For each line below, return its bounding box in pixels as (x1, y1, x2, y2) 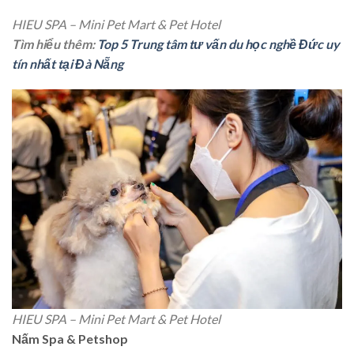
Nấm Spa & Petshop (12, 331, 128, 347)
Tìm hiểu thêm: (12, 36, 97, 51)
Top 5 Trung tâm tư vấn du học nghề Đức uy (97, 36, 340, 51)
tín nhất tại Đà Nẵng (12, 55, 123, 71)
